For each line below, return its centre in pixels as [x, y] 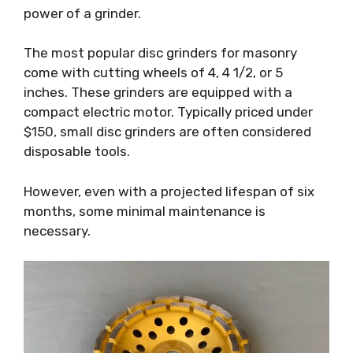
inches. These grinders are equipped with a [158, 93]
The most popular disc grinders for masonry [160, 53]
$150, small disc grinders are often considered [167, 132]
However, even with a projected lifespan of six [169, 191]
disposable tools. [77, 152]
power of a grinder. [82, 13]
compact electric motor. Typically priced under [168, 112]
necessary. [57, 230]
